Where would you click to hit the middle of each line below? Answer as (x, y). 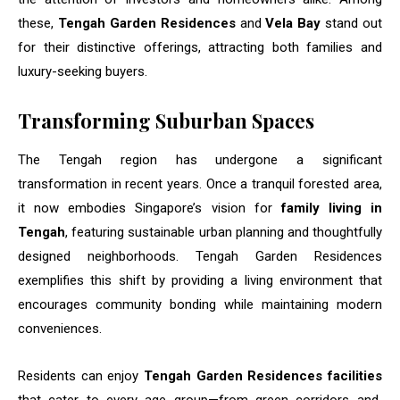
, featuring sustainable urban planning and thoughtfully (224, 233)
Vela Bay (293, 24)
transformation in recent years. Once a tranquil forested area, (200, 184)
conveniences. (60, 329)
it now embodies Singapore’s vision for (150, 208)
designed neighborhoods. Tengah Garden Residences (200, 257)
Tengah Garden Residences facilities (263, 376)
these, (38, 24)
